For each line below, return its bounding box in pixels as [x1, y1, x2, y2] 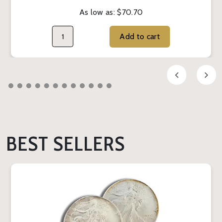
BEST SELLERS [6, 131, 125, 156]
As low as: [79, 7, 117, 17]
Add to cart [146, 32, 160, 42]
